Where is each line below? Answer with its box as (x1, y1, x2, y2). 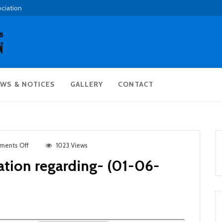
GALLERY (70, 80, 104, 89)
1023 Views (56, 141, 88, 149)
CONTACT (118, 80, 154, 89)
